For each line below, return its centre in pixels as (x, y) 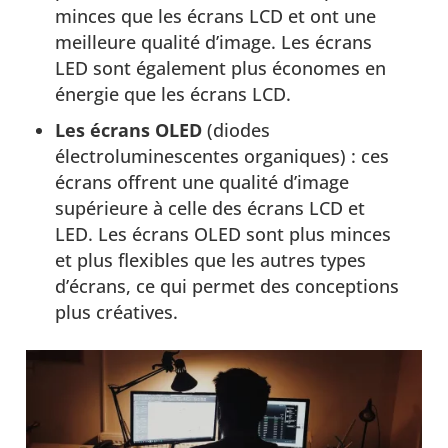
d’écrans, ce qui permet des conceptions (226, 286)
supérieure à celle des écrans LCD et (209, 208)
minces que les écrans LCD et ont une (215, 16)
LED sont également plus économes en (220, 68)
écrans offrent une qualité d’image (201, 182)
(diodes (235, 130)
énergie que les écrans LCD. (172, 94)
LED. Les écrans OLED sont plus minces (222, 234)
